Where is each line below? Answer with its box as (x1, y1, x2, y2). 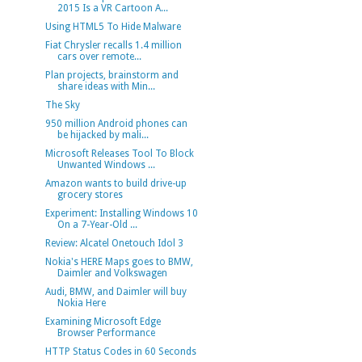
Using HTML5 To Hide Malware (44, 21, 181, 32)
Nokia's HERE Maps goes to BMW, (44, 256, 193, 267)
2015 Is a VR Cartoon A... (57, 2, 168, 14)
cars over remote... (57, 51, 141, 62)
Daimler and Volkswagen (57, 267, 167, 279)
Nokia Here (57, 297, 106, 309)
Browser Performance (57, 327, 155, 339)
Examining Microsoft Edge (44, 316, 161, 327)
